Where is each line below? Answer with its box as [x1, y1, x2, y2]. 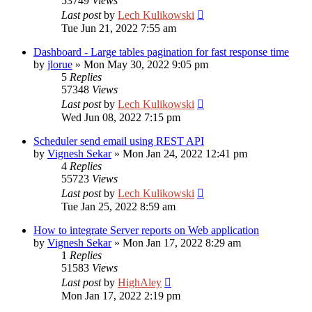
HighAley [118, 276, 162, 288]
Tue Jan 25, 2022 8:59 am [61, 201, 175, 212]
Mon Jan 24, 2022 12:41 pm [123, 148, 247, 159]
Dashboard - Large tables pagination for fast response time [33, 46, 289, 58]
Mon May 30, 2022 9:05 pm [84, 58, 208, 70]
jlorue [47, 58, 72, 70]
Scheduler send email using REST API [33, 135, 204, 147]
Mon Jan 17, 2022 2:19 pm [61, 290, 180, 302]
